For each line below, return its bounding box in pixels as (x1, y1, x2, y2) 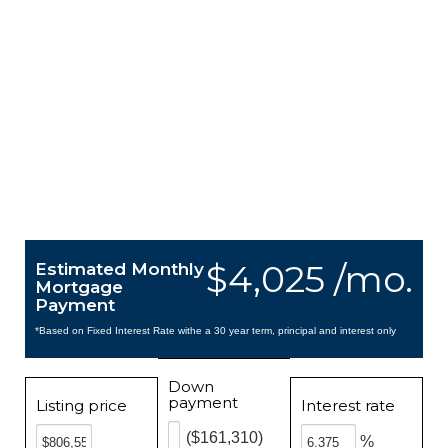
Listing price (36, 396, 127, 415)
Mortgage (35, 277, 123, 297)
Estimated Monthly (35, 259, 204, 279)
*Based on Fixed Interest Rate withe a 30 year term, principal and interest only (35, 325, 396, 336)
